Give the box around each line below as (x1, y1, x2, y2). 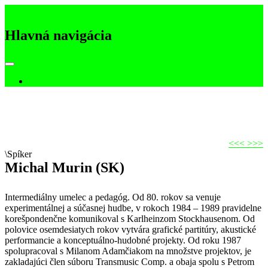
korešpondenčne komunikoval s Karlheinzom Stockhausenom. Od (5, 213, 255, 224)
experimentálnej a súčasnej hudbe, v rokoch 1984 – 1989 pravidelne (5, 202, 261, 213)
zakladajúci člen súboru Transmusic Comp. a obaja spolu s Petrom (5, 256, 254, 267)
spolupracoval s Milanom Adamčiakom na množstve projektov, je (5, 245, 251, 256)
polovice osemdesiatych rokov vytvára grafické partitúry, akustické (5, 224, 256, 234)
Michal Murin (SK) (5, 159, 124, 175)
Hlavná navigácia (5, 27, 112, 43)
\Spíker (5, 148, 32, 159)
